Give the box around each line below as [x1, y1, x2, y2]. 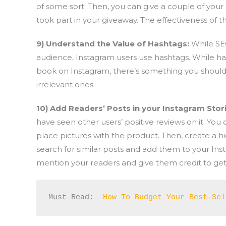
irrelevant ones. [36, 80, 95, 89]
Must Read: [48, 193, 103, 202]
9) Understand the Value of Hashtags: [36, 39, 191, 48]
